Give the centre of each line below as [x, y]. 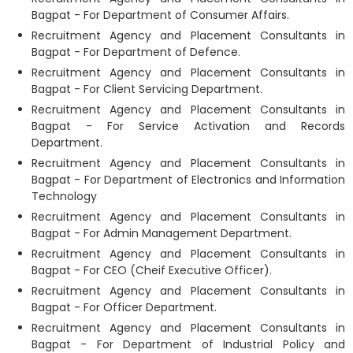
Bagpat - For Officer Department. [124, 307]
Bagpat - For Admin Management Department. [162, 233]
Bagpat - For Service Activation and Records [188, 126]
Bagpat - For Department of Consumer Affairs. [160, 15]
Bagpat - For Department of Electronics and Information [188, 180]
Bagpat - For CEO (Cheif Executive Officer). [152, 270]
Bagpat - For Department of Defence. [136, 52]
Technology [64, 196]
